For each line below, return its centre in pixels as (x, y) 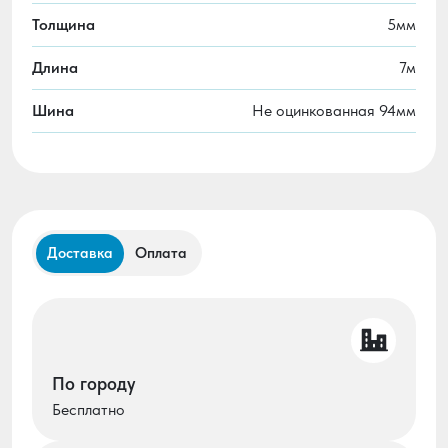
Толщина (63, 24)
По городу (93, 383)
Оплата (161, 253)
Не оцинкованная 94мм (334, 110)
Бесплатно (88, 409)
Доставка (80, 253)
